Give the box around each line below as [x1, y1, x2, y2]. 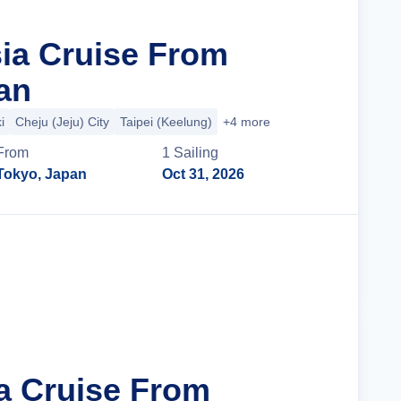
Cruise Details [217, 250, 311, 265]
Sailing [174, 145, 219, 160]
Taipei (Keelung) [120, 115, 212, 129]
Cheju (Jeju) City [15, 115, 109, 129]
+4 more [223, 115, 270, 129]
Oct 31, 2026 [162, 166, 245, 182]
